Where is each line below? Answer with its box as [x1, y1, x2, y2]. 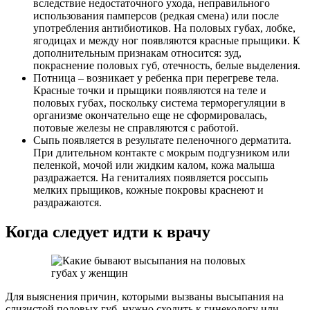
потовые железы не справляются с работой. [33, 121, 239, 134]
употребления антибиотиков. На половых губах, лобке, [33, 21, 295, 34]
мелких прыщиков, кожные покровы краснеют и [33, 183, 264, 196]
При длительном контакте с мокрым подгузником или [33, 146, 290, 158]
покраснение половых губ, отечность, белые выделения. [33, 59, 300, 71]
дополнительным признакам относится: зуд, [33, 46, 241, 59]
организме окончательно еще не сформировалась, [33, 109, 267, 121]
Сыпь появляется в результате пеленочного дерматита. [33, 134, 291, 146]
